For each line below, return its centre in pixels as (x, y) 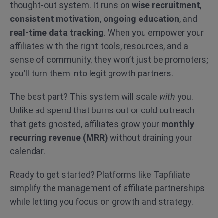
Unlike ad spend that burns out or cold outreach (102, 110)
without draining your (150, 137)
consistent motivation (55, 19)
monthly (178, 124)
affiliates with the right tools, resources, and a (99, 46)
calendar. (27, 151)
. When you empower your (154, 32)
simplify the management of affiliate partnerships (107, 188)
